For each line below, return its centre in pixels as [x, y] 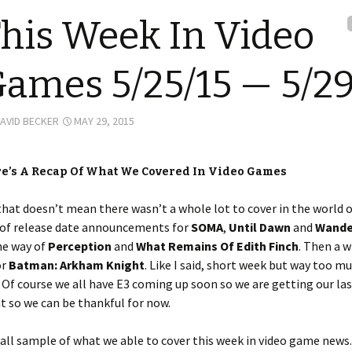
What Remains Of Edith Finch [217, 246]
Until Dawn [260, 227]
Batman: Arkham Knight [77, 265]
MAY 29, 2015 [104, 121]
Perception [80, 246]
